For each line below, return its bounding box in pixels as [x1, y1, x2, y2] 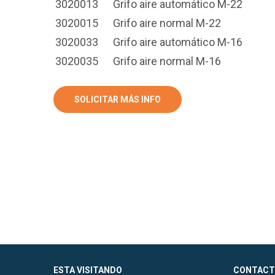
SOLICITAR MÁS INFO [74, 95, 161, 104]
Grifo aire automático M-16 [113, 36, 242, 48]
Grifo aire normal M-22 [113, 17, 221, 29]
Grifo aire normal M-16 [113, 55, 221, 68]
